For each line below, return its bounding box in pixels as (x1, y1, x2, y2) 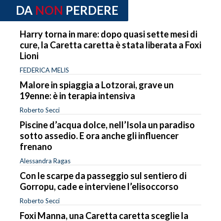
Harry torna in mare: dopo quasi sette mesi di (20, 28, 197, 39)
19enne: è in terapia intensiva (20, 90, 135, 101)
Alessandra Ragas (20, 156, 71, 165)
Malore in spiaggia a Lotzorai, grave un (20, 79, 174, 90)
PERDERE (66, 3, 118, 18)
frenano (20, 141, 52, 152)
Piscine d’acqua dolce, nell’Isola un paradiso (20, 119, 195, 130)
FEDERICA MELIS (20, 66, 69, 74)
